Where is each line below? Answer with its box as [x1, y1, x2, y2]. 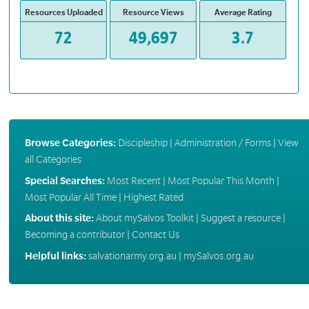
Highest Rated [123, 191, 183, 203]
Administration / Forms [174, 137, 271, 149]
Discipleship [117, 137, 168, 149]
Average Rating [214, 8, 272, 17]
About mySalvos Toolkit [95, 212, 194, 224]
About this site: [24, 212, 94, 224]
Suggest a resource [200, 212, 281, 224]
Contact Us [131, 229, 179, 241]
